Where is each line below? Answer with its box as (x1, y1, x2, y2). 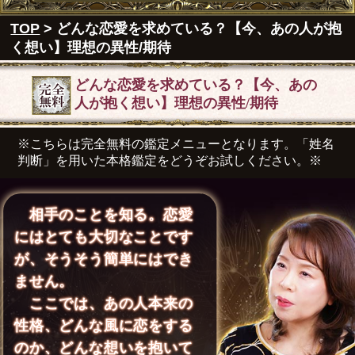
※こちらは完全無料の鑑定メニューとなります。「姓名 (17, 136, 335, 151)
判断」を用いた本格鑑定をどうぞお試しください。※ (17, 153, 323, 167)
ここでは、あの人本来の (13, 296, 193, 312)
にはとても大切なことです (13, 229, 193, 246)
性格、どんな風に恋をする (13, 318, 193, 334)
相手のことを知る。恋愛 (13, 207, 193, 223)
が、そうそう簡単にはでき (13, 251, 193, 268)
